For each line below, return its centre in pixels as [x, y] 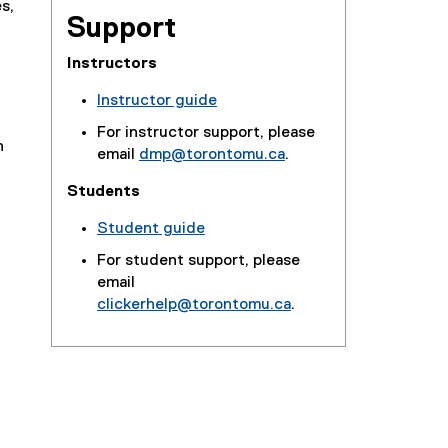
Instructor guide [156, 101]
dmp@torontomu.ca [211, 155]
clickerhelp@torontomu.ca [193, 305]
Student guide [150, 229]
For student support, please [198, 261]
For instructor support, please [205, 133]
